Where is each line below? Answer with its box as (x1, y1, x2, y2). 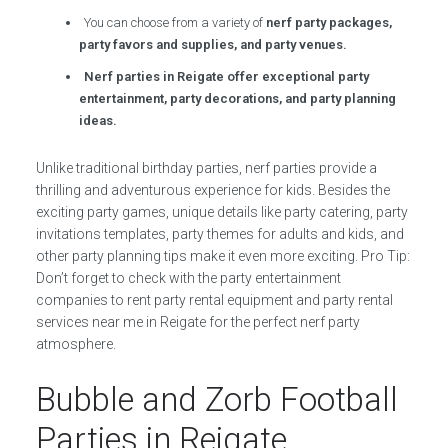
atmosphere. (35, 335, 116, 352)
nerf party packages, (266, 14, 393, 30)
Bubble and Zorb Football (35, 379, 398, 419)
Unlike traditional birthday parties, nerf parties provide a (35, 159, 377, 176)
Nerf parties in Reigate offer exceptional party (84, 68, 370, 84)
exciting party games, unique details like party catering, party (35, 203, 408, 220)
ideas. (79, 112, 118, 128)
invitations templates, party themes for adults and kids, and (35, 225, 404, 242)
